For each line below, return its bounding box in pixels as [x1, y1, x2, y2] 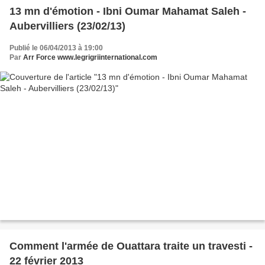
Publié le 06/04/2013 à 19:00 [9, 43, 103, 52]
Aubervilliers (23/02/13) [9, 20, 125, 32]
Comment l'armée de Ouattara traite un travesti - [9, 240, 253, 253]
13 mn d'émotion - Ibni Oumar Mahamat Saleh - [9, 5, 246, 17]
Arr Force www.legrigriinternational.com [23, 53, 157, 62]
